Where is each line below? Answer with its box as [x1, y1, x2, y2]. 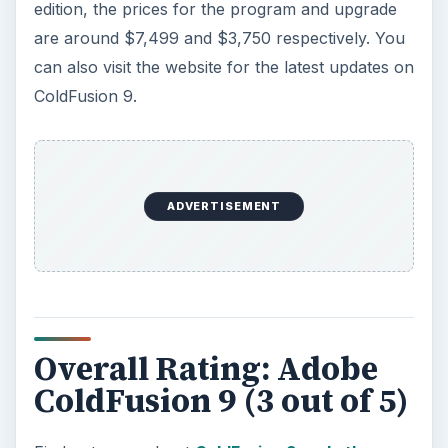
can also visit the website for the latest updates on [33, 56, 414, 77]
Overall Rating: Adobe [33, 347, 378, 391]
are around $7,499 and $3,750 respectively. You [33, 27, 405, 48]
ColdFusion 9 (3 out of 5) [33, 379, 409, 423]
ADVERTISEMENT [166, 199, 282, 214]
